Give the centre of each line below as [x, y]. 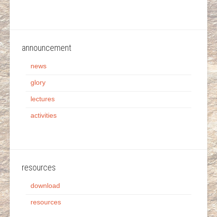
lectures [43, 99]
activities [44, 115]
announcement [46, 47]
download [45, 185]
